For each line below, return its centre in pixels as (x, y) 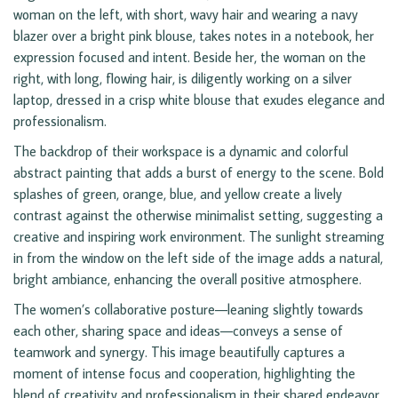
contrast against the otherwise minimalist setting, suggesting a (198, 215)
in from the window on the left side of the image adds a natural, (198, 258)
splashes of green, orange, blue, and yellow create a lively (178, 194)
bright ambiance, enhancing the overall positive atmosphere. (187, 279)
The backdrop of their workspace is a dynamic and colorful (181, 151)
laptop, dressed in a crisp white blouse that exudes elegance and (199, 100)
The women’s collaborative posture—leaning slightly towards (188, 310)
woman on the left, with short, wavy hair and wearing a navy (186, 15)
